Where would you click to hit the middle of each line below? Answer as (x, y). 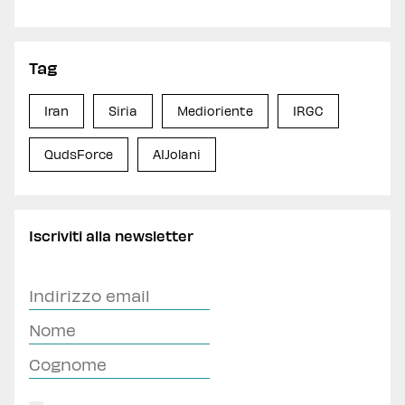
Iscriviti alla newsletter (111, 235)
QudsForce (79, 154)
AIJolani (177, 154)
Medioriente (215, 111)
